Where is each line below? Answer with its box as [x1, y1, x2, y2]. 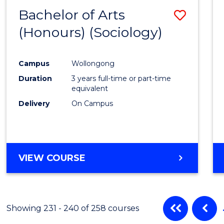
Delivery [18, 98, 50, 108]
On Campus [71, 98, 113, 108]
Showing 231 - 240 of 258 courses [6, 203, 139, 213]
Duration [18, 73, 52, 83]
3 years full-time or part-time [71, 73, 171, 83]
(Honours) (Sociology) [18, 23, 163, 40]
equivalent [71, 83, 108, 93]
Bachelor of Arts [18, 6, 125, 23]
